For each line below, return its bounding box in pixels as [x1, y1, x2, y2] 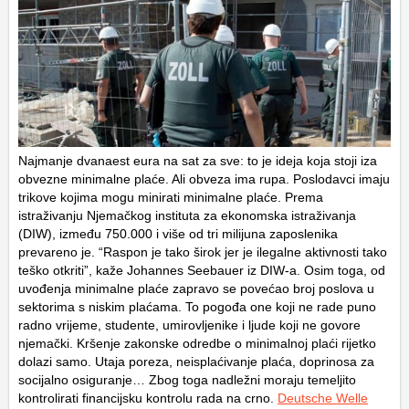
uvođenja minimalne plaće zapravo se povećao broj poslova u [18, 281, 374, 297]
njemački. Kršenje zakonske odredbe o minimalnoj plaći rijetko [18, 336, 376, 351]
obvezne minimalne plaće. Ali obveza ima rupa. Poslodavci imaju [18, 172, 390, 187]
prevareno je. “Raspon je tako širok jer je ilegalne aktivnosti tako [18, 245, 387, 260]
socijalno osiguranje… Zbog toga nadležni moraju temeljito [18, 372, 356, 388]
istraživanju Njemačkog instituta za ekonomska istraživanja [18, 208, 356, 224]
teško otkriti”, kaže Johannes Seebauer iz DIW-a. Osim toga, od [18, 263, 385, 278]
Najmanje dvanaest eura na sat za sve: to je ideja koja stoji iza [18, 153, 377, 169]
